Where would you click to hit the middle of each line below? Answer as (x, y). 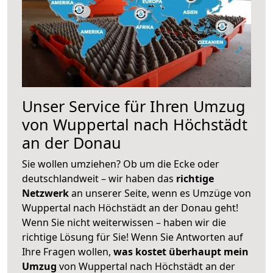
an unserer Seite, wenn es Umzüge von (161, 193)
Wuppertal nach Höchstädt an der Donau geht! (130, 207)
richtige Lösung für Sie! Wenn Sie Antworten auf (133, 237)
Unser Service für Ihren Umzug (134, 106)
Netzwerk (47, 193)
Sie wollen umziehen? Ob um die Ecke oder (121, 164)
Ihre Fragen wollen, (68, 251)
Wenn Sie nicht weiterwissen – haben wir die (124, 222)
